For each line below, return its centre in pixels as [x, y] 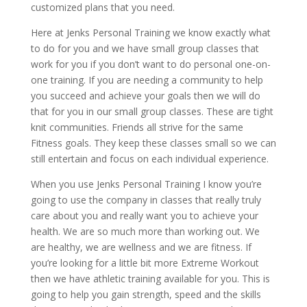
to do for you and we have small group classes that [145, 49]
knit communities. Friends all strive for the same [137, 127]
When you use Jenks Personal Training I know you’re [146, 184]
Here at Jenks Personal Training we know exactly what [150, 33]
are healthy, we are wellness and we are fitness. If [141, 247]
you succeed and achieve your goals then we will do [145, 96]
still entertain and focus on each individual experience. [149, 159]
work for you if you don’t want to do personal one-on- [150, 64]
